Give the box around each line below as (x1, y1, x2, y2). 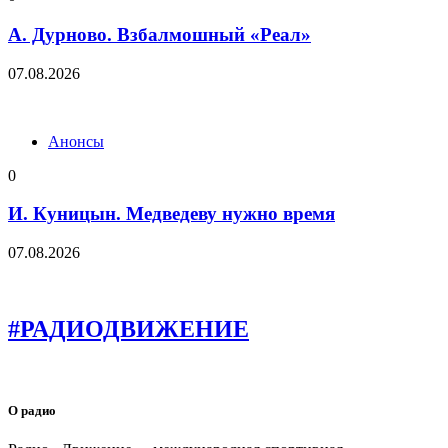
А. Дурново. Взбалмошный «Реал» (8, 24, 311, 46)
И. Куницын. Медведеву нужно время (8, 203, 335, 225)
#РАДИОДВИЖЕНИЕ (8, 316, 249, 343)
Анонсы (48, 132, 104, 150)
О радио (8, 403, 56, 419)
